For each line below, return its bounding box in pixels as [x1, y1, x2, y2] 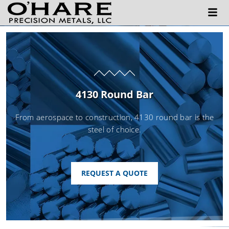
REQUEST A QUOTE [81, 168, 148, 178]
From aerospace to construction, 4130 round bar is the [15, 112, 214, 122]
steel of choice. [87, 124, 142, 134]
